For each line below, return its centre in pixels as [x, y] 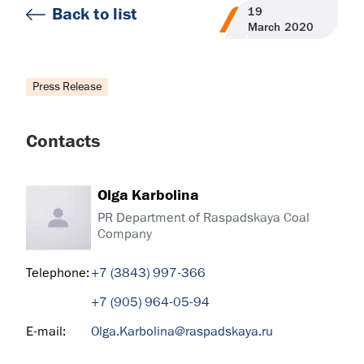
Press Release [67, 87]
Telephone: [58, 273]
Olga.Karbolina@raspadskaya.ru [182, 331]
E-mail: [46, 331]
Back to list [95, 14]
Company [125, 234]
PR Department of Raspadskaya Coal [204, 217]
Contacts [63, 142]
